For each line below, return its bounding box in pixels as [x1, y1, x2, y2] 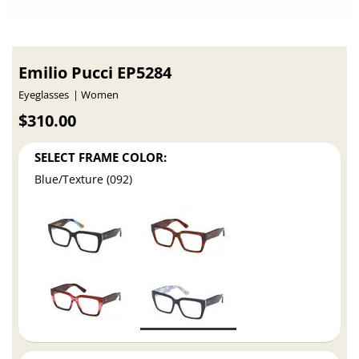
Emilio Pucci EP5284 [18, 61, 172, 83]
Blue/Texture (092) [34, 171, 133, 187]
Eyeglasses [18, 87, 70, 102]
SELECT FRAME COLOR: [34, 149, 167, 166]
